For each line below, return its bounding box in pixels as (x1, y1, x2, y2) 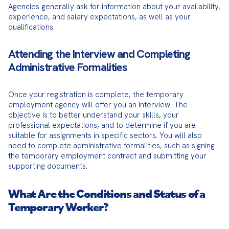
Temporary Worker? (8, 198, 108, 215)
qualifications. (8, 22, 55, 32)
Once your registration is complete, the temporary (8, 89, 184, 100)
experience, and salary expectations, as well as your (8, 12, 191, 22)
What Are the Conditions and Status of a (8, 185, 205, 201)
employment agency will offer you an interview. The (8, 100, 188, 110)
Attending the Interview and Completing (8, 47, 190, 61)
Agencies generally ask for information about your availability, (8, 2, 220, 12)
